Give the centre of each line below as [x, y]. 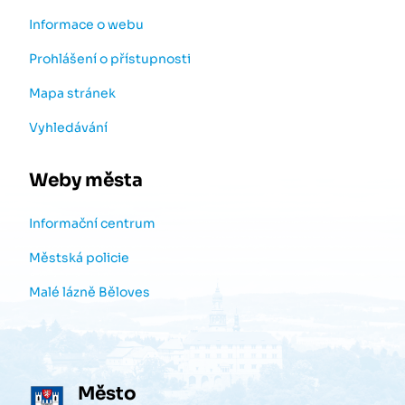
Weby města [86, 180]
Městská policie [79, 258]
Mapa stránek [72, 93]
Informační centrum [92, 223]
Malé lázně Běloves [89, 292]
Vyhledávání [68, 127]
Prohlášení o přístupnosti [110, 59]
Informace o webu [86, 24]
